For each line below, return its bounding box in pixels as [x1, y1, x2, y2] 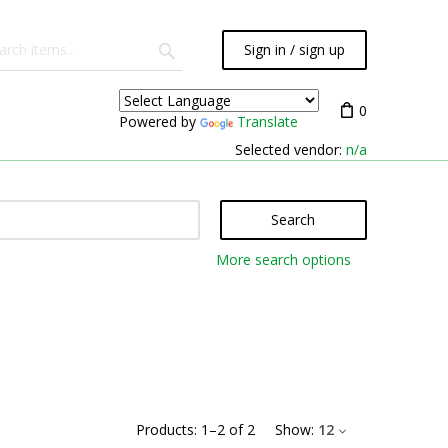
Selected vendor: [235, 140, 346, 159]
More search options [215, 250, 351, 269]
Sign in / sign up [244, 40, 345, 59]
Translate [237, 111, 298, 131]
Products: [136, 420, 197, 439]
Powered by [119, 111, 200, 131]
